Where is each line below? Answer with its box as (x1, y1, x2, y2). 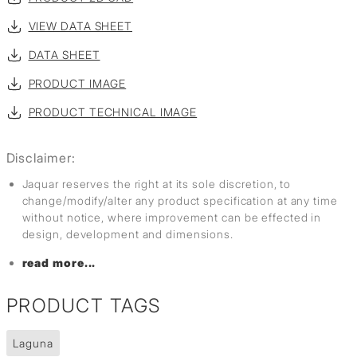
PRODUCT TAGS (6, 294, 161, 318)
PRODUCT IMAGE (28, 76, 127, 91)
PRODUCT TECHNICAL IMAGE (28, 105, 198, 120)
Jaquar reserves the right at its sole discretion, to (22, 177, 292, 191)
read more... (22, 256, 96, 270)
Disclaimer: (6, 150, 76, 167)
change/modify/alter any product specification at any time (22, 194, 338, 208)
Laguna (12, 336, 53, 351)
